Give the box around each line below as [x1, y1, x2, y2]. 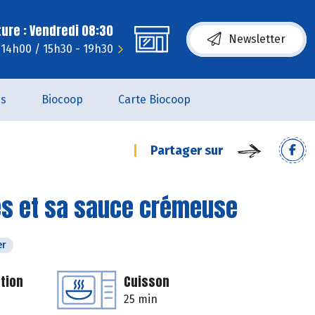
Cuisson [124, 272, 169, 291]
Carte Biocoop [118, 93, 191, 106]
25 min [124, 292, 157, 306]
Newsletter [229, 32, 285, 46]
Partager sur [150, 143, 223, 158]
